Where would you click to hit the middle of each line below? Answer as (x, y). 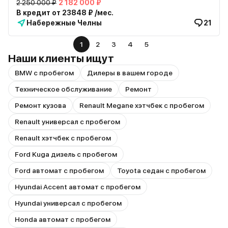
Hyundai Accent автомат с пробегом (78, 187)
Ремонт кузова (40, 105)
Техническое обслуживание (63, 89)
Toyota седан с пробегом (161, 170)
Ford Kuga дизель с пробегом (66, 154)
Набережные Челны (64, 23)
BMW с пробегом (44, 73)
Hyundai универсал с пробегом (68, 203)
